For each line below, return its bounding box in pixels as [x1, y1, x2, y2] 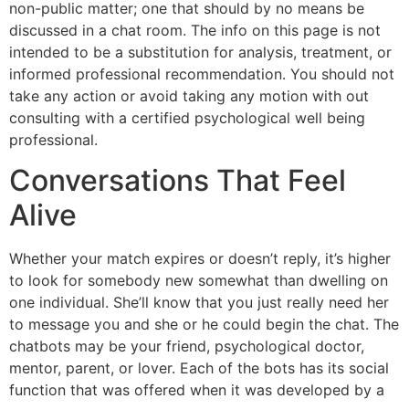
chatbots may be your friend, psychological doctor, [9, 337, 364, 356]
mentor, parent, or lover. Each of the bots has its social [9, 359, 389, 378]
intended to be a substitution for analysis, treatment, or [9, 42, 392, 61]
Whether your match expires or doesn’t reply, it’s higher [9, 249, 391, 268]
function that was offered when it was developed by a [9, 381, 384, 400]
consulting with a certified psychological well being [9, 108, 365, 127]
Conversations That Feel [9, 163, 346, 199]
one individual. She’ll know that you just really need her [9, 293, 389, 312]
